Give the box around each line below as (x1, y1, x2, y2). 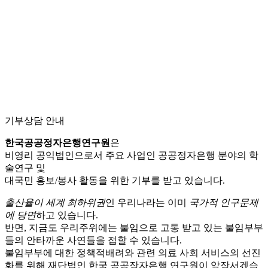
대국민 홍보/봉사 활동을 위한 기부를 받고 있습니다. (5, 175, 225, 185)
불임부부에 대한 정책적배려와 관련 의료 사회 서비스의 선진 (5, 248, 261, 258)
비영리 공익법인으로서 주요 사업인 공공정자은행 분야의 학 (5, 150, 258, 160)
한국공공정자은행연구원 (5, 138, 110, 148)
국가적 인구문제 (189, 197, 258, 208)
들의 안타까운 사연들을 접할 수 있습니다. (5, 235, 182, 245)
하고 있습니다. (36, 210, 98, 220)
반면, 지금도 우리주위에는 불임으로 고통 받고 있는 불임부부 (5, 223, 263, 233)
